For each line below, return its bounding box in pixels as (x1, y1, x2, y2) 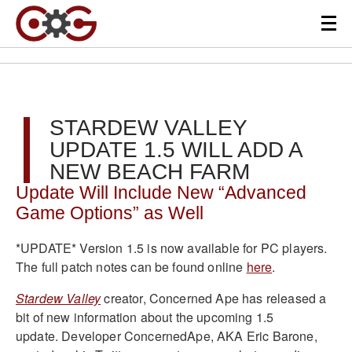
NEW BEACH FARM (49, 159, 250, 184)
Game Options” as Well (16, 203, 203, 223)
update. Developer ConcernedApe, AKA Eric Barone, (16, 326, 317, 345)
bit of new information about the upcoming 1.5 (16, 307, 274, 326)
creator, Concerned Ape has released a (101, 288, 327, 307)
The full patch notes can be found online (16, 257, 247, 276)
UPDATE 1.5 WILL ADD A (49, 137, 302, 162)
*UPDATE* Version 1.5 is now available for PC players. (16, 238, 328, 257)
